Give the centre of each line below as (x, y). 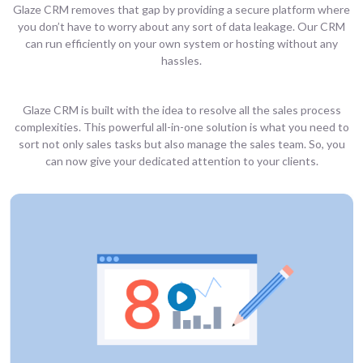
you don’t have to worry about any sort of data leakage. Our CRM (181, 26)
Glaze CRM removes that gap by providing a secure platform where (181, 9)
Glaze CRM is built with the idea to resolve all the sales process (181, 109)
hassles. (181, 60)
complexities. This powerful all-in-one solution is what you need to (181, 126)
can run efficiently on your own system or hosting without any (181, 43)
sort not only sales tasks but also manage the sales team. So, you (181, 143)
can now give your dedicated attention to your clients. (181, 160)
